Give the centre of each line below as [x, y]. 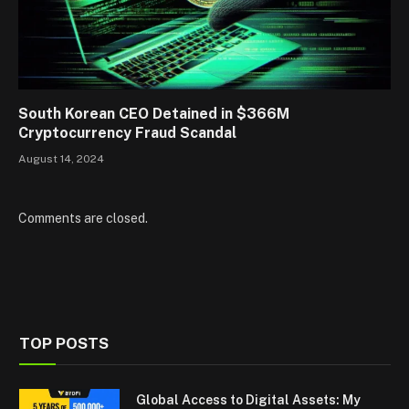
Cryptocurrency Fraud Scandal [127, 133]
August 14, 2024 [61, 159]
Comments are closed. [83, 219]
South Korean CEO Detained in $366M [154, 114]
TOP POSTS [64, 344]
